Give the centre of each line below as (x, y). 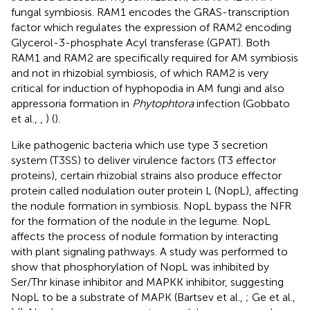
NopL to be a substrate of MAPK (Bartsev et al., (128, 297)
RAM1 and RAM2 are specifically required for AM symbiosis (155, 57)
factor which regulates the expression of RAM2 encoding (151, 27)
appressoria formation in (72, 103)
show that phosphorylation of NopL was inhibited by (140, 266)
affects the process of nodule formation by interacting (145, 236)
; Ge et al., (271, 297)
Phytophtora (163, 103)
